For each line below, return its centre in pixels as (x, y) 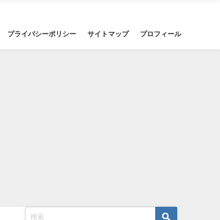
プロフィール (161, 34)
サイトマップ (108, 34)
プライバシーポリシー (42, 34)
